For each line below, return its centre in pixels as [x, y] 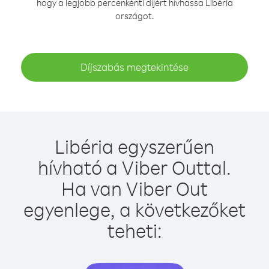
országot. [134, 16]
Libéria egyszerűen [134, 146]
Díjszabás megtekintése [134, 67]
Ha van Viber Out [134, 188]
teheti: [134, 230]
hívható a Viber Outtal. [134, 167]
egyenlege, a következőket [134, 209]
